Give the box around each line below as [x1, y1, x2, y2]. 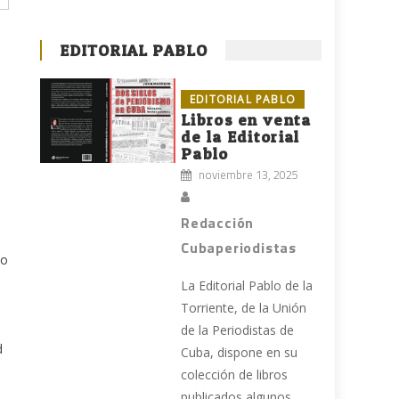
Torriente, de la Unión [181, 299, 307, 317]
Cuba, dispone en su [181, 344, 298, 362]
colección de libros [181, 366, 289, 384]
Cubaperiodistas [181, 237, 297, 259]
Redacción [181, 212, 255, 234]
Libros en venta [181, 110, 312, 130]
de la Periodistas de [181, 322, 295, 339]
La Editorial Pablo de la [181, 277, 313, 295]
